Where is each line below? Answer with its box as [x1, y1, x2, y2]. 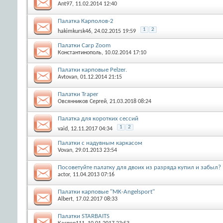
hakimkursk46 [58, 28, 91, 34]
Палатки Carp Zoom [58, 42, 111, 49]
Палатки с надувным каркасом [58, 139, 142, 146]
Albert [58, 196, 73, 202]
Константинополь [58, 49, 102, 56]
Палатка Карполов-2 [58, 17, 113, 24]
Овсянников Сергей [58, 98, 107, 105]
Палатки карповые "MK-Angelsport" [58, 188, 155, 195]
